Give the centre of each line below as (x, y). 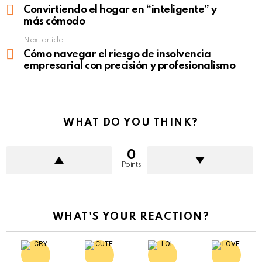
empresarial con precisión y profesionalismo (130, 66)
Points (131, 165)
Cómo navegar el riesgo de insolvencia (117, 55)
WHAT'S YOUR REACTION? (131, 217)
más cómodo (54, 22)
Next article (43, 40)
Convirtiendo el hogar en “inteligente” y (120, 10)
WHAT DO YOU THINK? (131, 123)
